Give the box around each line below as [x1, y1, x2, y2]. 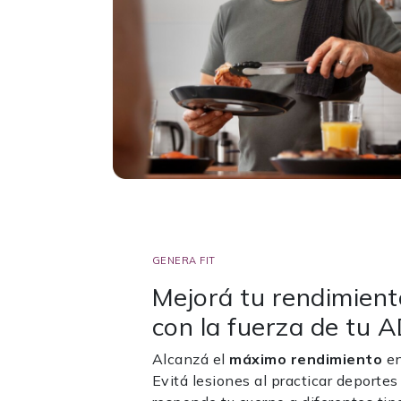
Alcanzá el [151, 350, 230, 368]
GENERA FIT [151, 254, 216, 267]
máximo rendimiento [229, 350, 383, 368]
